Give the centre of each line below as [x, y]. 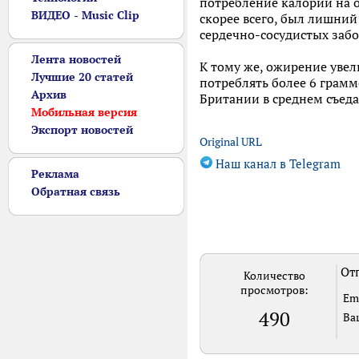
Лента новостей [76, 59]
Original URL [231, 142]
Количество [274, 276]
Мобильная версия [84, 112]
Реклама [55, 174]
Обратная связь [76, 192]
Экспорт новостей [82, 130]
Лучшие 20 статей [82, 77]
